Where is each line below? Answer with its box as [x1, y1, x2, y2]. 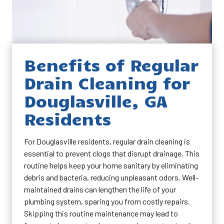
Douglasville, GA [24, 89, 167, 111]
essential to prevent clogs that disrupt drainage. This [24, 148, 199, 158]
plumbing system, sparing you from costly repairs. [24, 196, 190, 206]
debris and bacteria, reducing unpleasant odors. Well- [24, 172, 198, 182]
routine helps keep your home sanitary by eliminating [24, 160, 198, 170]
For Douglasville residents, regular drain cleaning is [24, 136, 190, 146]
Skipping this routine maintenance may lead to [24, 208, 178, 218]
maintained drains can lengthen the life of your [24, 184, 176, 194]
